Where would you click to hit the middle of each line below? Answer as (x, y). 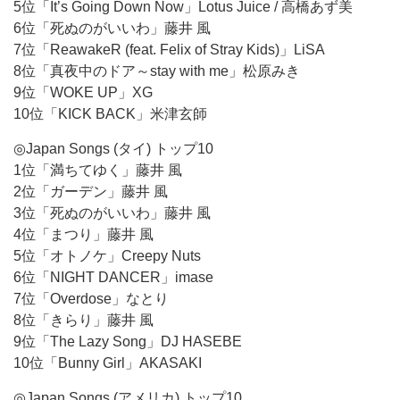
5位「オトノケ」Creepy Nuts (107, 256)
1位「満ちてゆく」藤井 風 (98, 170)
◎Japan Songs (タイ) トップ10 (113, 149)
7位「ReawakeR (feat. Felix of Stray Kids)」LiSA (169, 50)
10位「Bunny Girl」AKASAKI (108, 363)
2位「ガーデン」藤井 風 (91, 192)
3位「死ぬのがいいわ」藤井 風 (112, 213)
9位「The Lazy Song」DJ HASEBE (128, 342)
